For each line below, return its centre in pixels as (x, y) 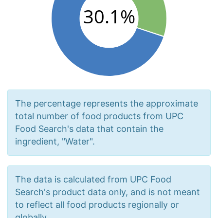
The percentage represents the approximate (107, 104)
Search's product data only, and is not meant (108, 192)
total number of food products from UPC (99, 116)
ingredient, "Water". (55, 142)
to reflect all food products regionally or (97, 205)
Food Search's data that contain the (89, 129)
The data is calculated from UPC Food (93, 180)
